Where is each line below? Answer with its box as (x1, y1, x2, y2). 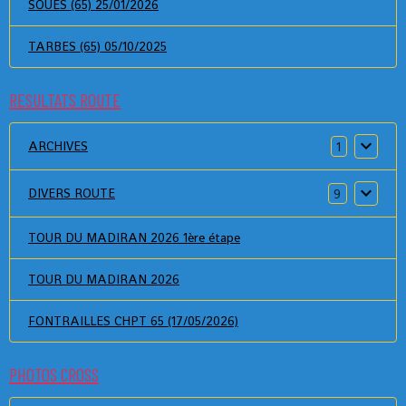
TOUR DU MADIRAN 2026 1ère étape (28, 229, 240, 246)
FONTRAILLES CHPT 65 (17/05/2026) (28, 313, 238, 329)
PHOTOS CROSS (9, 363, 99, 385)
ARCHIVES (28, 138, 88, 154)
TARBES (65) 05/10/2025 (28, 38, 167, 54)
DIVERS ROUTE (28, 185, 115, 201)
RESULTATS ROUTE (9, 89, 121, 111)
